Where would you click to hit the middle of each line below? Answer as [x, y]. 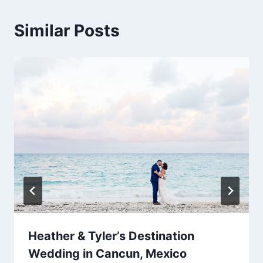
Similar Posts [67, 30]
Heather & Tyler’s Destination [111, 236]
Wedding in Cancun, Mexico [107, 254]
